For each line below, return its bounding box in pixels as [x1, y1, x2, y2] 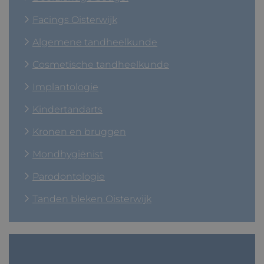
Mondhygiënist [32, 148, 103, 160]
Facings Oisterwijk [32, 14, 117, 25]
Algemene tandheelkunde [32, 37, 157, 48]
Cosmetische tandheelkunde [32, 59, 169, 70]
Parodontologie [32, 171, 105, 182]
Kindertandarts [32, 104, 103, 115]
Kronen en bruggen [32, 126, 126, 137]
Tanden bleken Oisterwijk [32, 193, 151, 204]
